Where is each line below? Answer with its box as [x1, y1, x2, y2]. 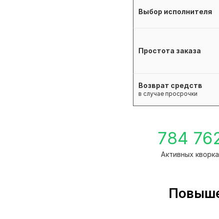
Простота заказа [138, 46, 201, 55]
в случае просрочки [138, 90, 197, 98]
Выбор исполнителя [138, 7, 212, 16]
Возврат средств [138, 81, 202, 90]
